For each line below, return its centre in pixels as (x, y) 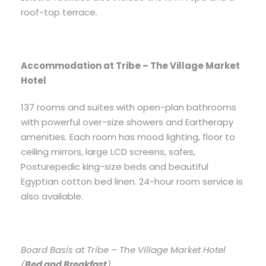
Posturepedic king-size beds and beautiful (115, 167)
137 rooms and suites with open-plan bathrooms (129, 107)
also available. (52, 197)
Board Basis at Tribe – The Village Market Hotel (123, 250)
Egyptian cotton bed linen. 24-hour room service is (132, 182)
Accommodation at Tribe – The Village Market (130, 66)
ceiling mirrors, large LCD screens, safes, (108, 152)
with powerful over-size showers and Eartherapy (127, 122)
